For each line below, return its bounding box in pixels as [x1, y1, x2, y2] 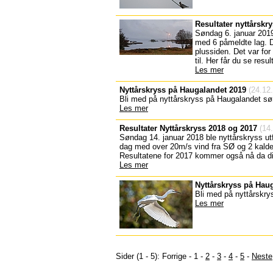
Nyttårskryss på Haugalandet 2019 [119, 85, 246, 94]
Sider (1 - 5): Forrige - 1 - [116, 252, 205, 261]
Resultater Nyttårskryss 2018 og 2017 [119, 124, 257, 133]
